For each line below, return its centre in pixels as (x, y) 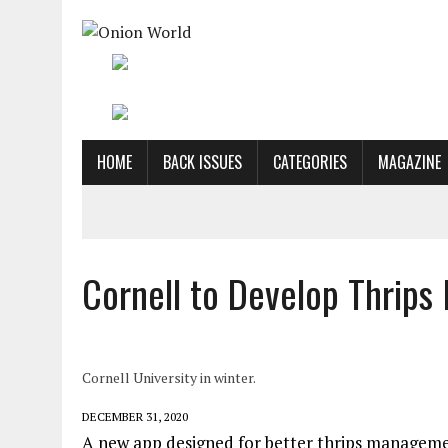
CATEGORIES (310, 162)
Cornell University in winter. (169, 377)
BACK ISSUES (202, 162)
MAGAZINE (409, 162)
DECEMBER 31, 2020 (135, 416)
